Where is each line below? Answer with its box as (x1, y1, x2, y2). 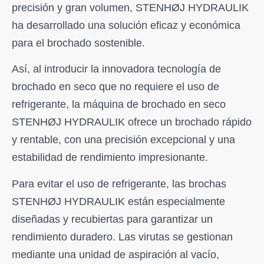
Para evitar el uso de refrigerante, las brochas (12, 177, 226, 190)
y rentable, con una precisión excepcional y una (12, 134, 235, 146)
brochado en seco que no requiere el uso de (12, 81, 219, 93)
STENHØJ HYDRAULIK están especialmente (12, 195, 225, 207)
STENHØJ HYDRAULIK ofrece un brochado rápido (12, 116, 252, 128)
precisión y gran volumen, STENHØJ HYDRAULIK (12, 2, 249, 14)
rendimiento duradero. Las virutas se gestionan (12, 230, 233, 243)
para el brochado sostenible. (12, 37, 145, 49)
